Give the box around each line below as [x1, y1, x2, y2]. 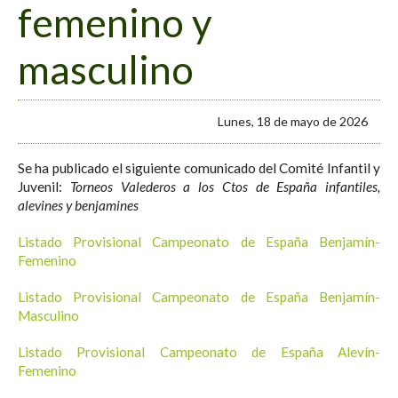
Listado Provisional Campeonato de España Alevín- [18, 343, 380, 360]
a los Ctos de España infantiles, [183, 178, 380, 195]
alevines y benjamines [18, 196, 139, 213]
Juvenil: [18, 178, 70, 195]
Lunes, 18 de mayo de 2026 [218, 113, 368, 129]
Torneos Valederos [69, 178, 176, 195]
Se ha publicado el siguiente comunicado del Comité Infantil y [18, 159, 380, 176]
